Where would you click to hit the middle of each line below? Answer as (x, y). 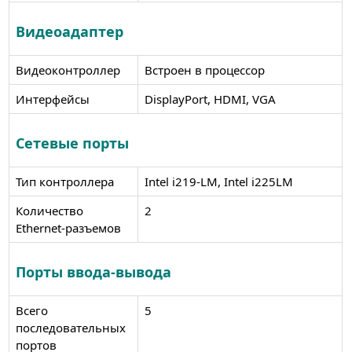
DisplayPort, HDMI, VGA (210, 99)
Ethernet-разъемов (68, 227)
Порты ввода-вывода (93, 271)
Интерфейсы (52, 99)
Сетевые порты (72, 143)
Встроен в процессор (204, 70)
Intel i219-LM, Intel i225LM (218, 181)
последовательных (70, 327)
